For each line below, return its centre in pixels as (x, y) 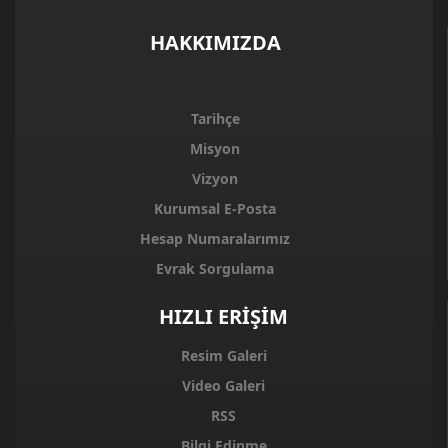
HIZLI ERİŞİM (223, 316)
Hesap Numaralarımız (215, 238)
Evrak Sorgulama (215, 268)
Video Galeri (223, 385)
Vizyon (215, 178)
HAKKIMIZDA (215, 42)
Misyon (215, 148)
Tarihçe (215, 118)
